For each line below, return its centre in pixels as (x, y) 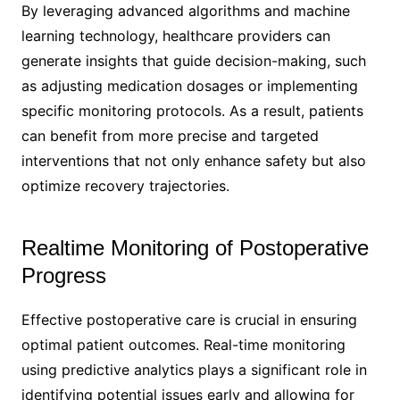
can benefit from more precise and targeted (170, 135)
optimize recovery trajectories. (125, 185)
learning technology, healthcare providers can (175, 35)
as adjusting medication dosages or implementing (189, 85)
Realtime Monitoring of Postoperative (195, 247)
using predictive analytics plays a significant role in (194, 369)
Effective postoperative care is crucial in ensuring (189, 319)
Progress (63, 275)
